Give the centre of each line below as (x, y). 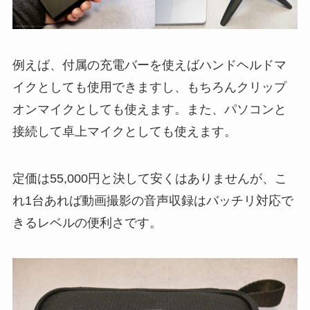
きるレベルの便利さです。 (87, 222)
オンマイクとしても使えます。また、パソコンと (149, 109)
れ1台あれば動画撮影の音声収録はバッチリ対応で (153, 200)
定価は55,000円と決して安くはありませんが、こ (149, 178)
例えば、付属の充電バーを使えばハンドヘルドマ (149, 65)
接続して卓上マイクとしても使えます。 (124, 131)
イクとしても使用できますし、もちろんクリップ (149, 87)
